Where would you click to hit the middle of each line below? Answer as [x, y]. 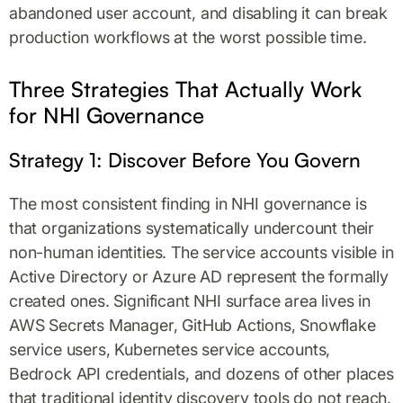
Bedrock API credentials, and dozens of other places [201, 373]
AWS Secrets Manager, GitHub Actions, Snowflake [193, 325]
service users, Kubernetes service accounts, [170, 349]
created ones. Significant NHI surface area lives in [190, 300]
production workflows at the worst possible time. [188, 37]
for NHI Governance [107, 115]
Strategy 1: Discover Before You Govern [185, 159]
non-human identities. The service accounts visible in [201, 252]
